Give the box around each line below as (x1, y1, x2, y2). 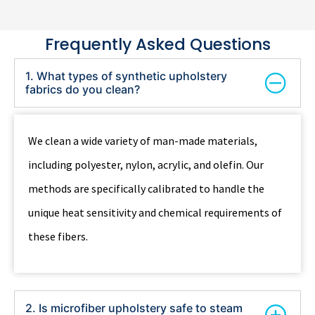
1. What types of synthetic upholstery (25, 69, 227, 84)
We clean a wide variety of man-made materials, (28, 134, 257, 148)
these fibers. (28, 229, 88, 244)
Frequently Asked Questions (44, 33, 271, 56)
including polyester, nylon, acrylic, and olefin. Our (28, 157, 264, 172)
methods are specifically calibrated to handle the (28, 181, 264, 196)
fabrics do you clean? (25, 82, 140, 97)
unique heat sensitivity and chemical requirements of (28, 205, 282, 220)
